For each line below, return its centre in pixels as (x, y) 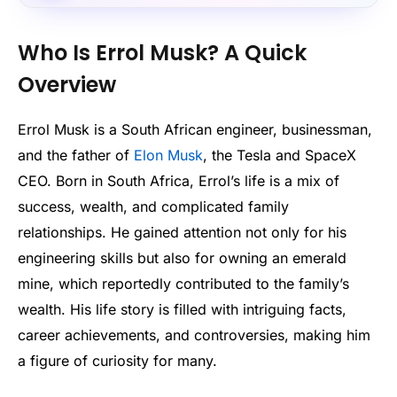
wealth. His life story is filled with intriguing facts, (182, 309)
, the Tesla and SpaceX (280, 155)
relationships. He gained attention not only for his (182, 232)
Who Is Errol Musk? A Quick (162, 52)
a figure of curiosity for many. (117, 360)
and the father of (76, 155)
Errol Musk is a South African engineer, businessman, (195, 129)
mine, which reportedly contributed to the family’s (183, 283)
